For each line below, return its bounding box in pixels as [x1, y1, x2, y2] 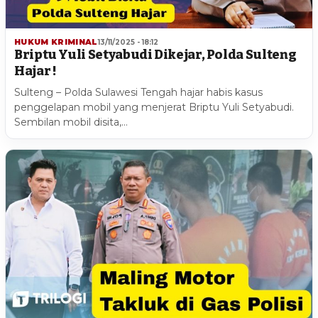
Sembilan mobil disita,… [14, 116, 128, 129]
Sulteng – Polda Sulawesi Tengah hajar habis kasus [14, 86, 263, 99]
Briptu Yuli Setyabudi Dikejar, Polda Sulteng [14, 47, 297, 63]
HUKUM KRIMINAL [14, 37, 98, 48]
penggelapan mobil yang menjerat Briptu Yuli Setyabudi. [14, 101, 294, 114]
